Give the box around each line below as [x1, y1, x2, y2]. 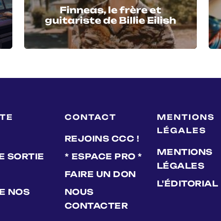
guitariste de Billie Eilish [45, 14, 176, 26]
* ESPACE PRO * [64, 151, 143, 161]
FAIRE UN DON [64, 169, 136, 179]
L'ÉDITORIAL [156, 178, 218, 188]
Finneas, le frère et [60, 4, 161, 15]
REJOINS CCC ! [64, 133, 139, 144]
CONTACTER [64, 200, 128, 211]
